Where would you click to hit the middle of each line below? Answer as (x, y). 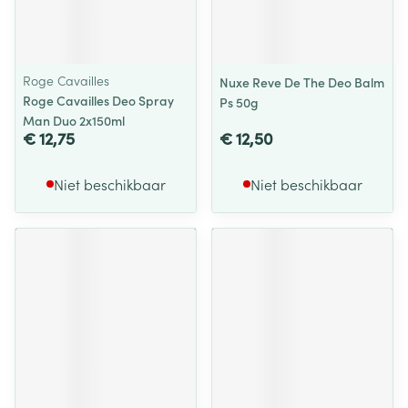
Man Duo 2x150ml (74, 120)
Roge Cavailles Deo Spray (98, 100)
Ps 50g (239, 102)
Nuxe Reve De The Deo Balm (302, 82)
